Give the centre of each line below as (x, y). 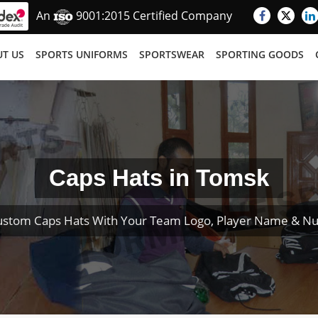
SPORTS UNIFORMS (82, 54)
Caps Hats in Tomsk (159, 178)
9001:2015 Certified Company (153, 16)
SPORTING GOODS (260, 54)
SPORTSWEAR (172, 54)
